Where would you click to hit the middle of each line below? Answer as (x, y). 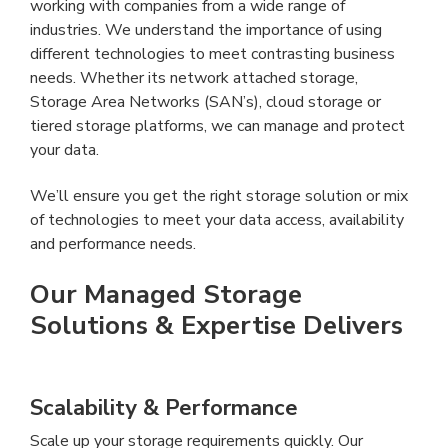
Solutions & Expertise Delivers (216, 325)
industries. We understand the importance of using (206, 29)
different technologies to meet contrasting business (212, 53)
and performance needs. (113, 244)
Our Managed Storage (166, 294)
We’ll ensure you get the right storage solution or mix (219, 196)
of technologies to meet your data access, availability (217, 220)
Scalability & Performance (164, 408)
